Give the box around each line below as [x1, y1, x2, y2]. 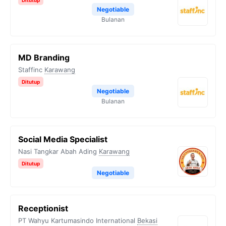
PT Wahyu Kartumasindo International [18, 216, 135, 224]
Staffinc [18, 66, 42, 74]
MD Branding [18, 52, 70, 63]
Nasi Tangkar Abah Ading [18, 147, 97, 155]
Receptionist [18, 203, 68, 213]
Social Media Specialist [18, 134, 107, 144]
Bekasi [137, 216, 157, 224]
